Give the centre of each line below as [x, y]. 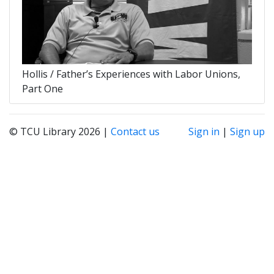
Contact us [135, 131]
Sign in [204, 131]
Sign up [247, 131]
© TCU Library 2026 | [60, 131]
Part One [43, 88]
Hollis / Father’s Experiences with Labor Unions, [131, 74]
